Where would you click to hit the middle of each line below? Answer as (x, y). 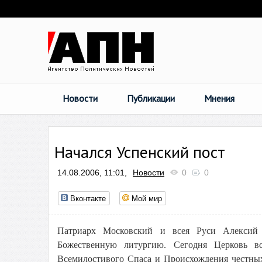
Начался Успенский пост (140, 152)
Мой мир (147, 198)
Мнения (219, 98)
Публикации (151, 98)
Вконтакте (88, 198)
